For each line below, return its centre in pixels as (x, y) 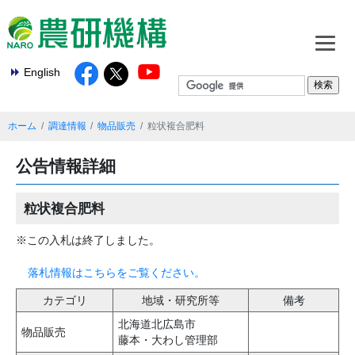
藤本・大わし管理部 (168, 340)
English (42, 72)
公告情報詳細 (66, 166)
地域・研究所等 (181, 301)
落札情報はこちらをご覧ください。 (116, 273)
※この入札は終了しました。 (88, 240)
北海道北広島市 (157, 324)
